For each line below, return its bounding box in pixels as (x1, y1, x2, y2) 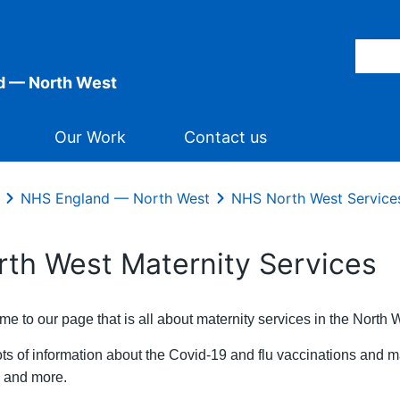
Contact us (184, 128, 267, 146)
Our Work (54, 128, 126, 146)
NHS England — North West (21, 189, 210, 207)
